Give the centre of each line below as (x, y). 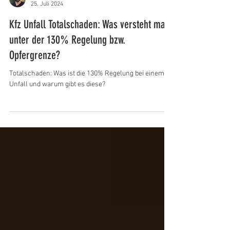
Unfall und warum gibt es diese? (57, 109)
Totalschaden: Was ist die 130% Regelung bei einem (87, 98)
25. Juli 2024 (47, 28)
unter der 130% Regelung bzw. (67, 64)
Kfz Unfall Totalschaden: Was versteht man (90, 49)
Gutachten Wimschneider (63, 20)
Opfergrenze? (35, 80)
